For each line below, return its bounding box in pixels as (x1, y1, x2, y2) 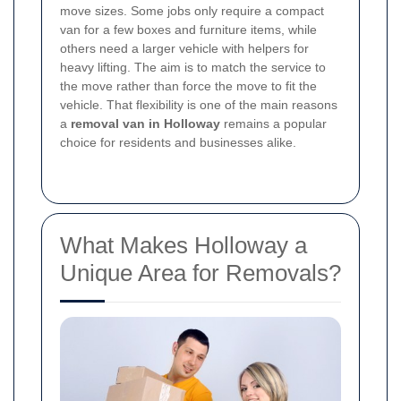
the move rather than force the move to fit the (60, 79, 317, 94)
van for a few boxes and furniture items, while (60, 22, 317, 38)
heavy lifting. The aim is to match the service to (60, 60, 326, 75)
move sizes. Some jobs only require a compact (60, 4, 324, 19)
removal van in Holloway (71, 116, 220, 132)
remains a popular (220, 116, 327, 132)
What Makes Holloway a (60, 232, 307, 260)
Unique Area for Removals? (60, 260, 341, 287)
